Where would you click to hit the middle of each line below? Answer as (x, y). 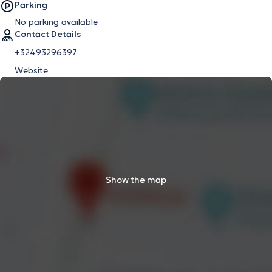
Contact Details (48, 34)
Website (31, 70)
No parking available (56, 22)
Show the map (136, 180)
